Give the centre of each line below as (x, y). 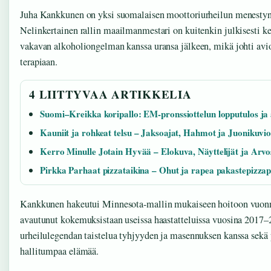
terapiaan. (39, 62)
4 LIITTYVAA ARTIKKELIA (110, 94)
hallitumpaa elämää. (60, 251)
